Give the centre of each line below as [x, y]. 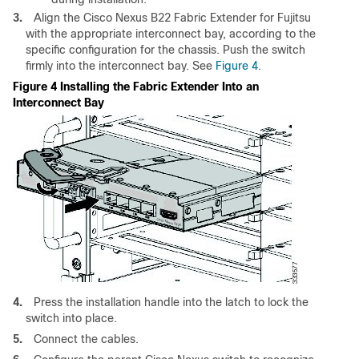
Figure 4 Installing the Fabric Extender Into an [136, 87]
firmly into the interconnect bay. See [121, 66]
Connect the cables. [86, 339]
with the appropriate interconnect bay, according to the [171, 34]
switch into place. [71, 319]
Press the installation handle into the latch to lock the [171, 303]
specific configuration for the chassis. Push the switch [165, 50]
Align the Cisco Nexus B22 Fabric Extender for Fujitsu [172, 18]
